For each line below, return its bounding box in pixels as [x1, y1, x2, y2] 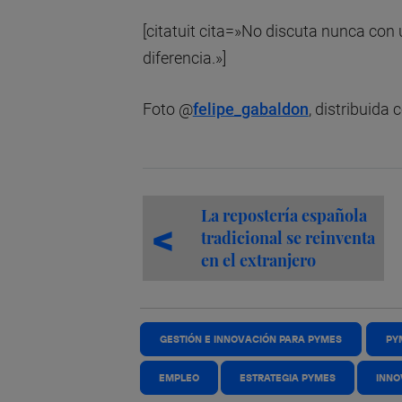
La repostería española [200, 205, 367, 227]
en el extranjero [200, 249, 316, 272]
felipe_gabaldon [192, 100, 309, 119]
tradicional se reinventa [200, 227, 375, 249]
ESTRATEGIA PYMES [240, 371, 336, 385]
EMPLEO [159, 371, 200, 385]
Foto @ [142, 100, 193, 119]
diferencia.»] [142, 48, 226, 68]
